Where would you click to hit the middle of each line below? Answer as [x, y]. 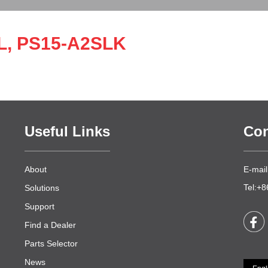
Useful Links [67, 131]
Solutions [42, 188]
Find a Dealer [50, 225]
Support [39, 206]
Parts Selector [51, 243]
